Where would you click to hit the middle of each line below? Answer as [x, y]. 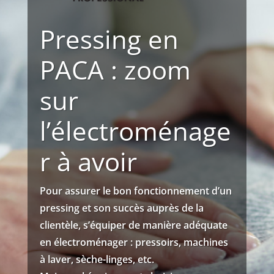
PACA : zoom [115, 69]
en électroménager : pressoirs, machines [134, 242]
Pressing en [109, 39]
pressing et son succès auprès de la [121, 208]
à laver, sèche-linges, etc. [97, 259]
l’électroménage [135, 130]
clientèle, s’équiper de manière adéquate [133, 225]
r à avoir [88, 161]
